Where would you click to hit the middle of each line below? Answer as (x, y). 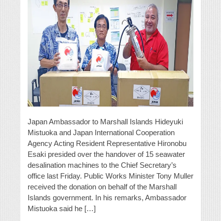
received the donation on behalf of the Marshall (102, 187)
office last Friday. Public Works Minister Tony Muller (110, 176)
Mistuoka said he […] (62, 209)
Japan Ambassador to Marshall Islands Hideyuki (105, 122)
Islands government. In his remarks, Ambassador (107, 198)
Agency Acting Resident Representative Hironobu (107, 144)
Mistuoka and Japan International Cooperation (101, 133)
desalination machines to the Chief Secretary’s (102, 165)
